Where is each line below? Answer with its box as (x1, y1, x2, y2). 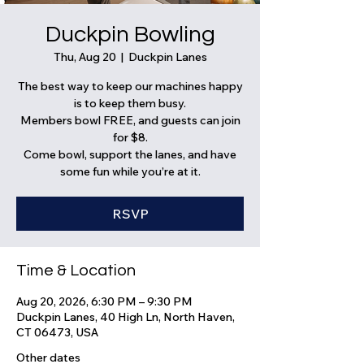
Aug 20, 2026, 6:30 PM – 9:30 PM (16, 294, 193, 309)
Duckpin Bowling (45, 23, 215, 46)
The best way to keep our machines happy (17, 79, 243, 93)
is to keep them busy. (74, 96, 186, 110)
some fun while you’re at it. (59, 164, 201, 179)
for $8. (112, 130, 148, 145)
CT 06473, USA (16, 325, 98, 340)
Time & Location (16, 262, 136, 279)
